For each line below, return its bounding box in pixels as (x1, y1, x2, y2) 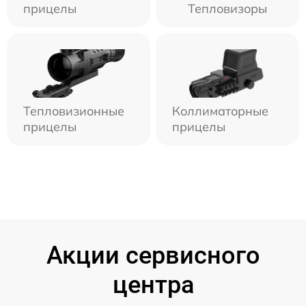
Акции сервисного (46, 240, 260, 270)
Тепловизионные (23, 102, 124, 119)
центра (112, 270, 194, 299)
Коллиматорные (172, 102, 268, 119)
